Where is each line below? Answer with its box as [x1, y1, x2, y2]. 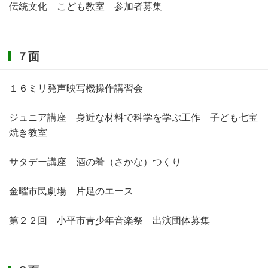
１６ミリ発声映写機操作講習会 [9, 83, 143, 94]
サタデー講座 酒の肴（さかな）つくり [9, 157, 181, 167]
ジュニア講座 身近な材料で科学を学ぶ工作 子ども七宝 [9, 112, 258, 123]
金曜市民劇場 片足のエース [9, 186, 133, 197]
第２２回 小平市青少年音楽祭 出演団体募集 [9, 215, 210, 226]
